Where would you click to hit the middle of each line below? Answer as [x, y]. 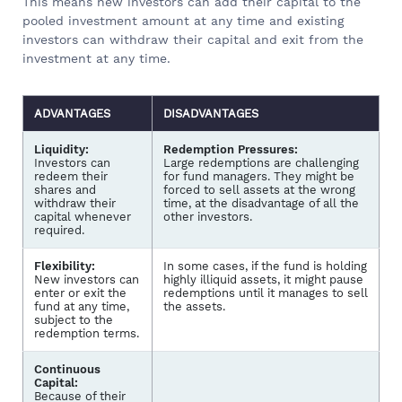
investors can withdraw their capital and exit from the [193, 39]
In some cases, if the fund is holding [265, 266]
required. [59, 230]
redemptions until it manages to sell [266, 293]
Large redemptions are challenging [261, 162]
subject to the [74, 319]
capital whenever [83, 216]
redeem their [71, 176]
